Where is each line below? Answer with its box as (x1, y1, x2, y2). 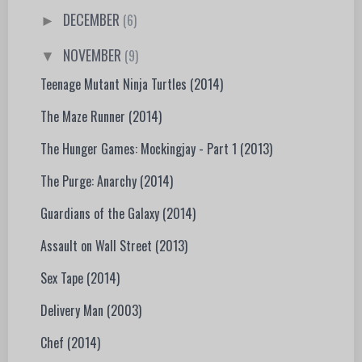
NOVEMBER (63, 44, 125, 65)
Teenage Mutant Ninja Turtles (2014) (40, 74, 224, 94)
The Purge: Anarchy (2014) (40, 170, 174, 191)
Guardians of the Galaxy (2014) (40, 203, 196, 223)
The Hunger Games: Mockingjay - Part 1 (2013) (40, 138, 273, 158)
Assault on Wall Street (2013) (40, 235, 188, 255)
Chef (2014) (40, 332, 101, 352)
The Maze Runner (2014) (40, 106, 162, 126)
